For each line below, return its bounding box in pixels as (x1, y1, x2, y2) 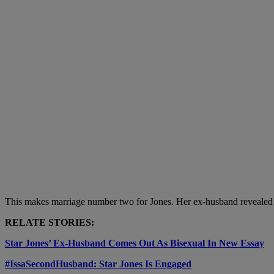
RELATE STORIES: (5, 217, 94, 228)
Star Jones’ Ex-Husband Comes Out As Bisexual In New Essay (5, 238, 264, 249)
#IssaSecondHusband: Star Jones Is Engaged (5, 259, 191, 270)
